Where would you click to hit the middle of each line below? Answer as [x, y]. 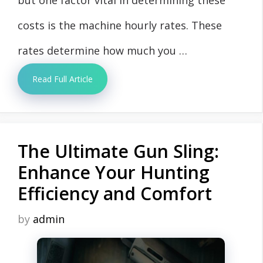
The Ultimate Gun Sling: [118, 151]
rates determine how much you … [102, 50]
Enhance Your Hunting [114, 172]
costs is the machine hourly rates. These [120, 25]
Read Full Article [63, 79]
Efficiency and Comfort [115, 193]
